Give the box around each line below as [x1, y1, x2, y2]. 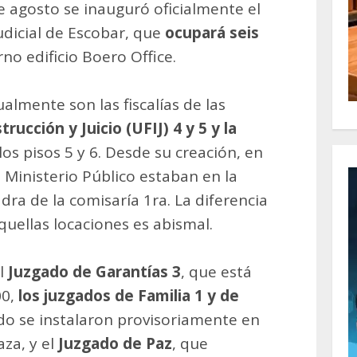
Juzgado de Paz [58, 332, 172, 354]
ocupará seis [165, 22, 260, 43]
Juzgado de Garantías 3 [8, 261, 181, 282]
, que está [181, 261, 252, 282]
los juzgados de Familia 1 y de [18, 284, 239, 306]
